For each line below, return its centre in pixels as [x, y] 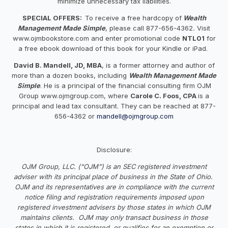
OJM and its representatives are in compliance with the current [114, 187]
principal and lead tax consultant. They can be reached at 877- [114, 106]
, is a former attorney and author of [158, 65]
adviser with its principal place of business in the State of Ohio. [114, 176]
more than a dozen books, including [70, 75]
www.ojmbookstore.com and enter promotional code [97, 38]
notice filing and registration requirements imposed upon [114, 197]
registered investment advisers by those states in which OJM [114, 207]
